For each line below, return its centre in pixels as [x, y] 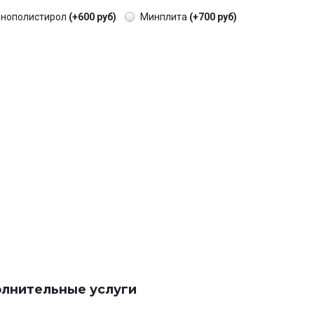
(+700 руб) [213, 17]
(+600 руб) [93, 17]
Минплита [165, 17]
